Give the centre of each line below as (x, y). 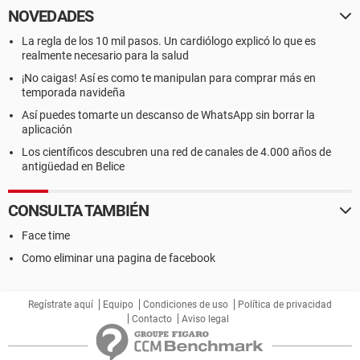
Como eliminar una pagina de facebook (119, 258)
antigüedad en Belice (73, 166)
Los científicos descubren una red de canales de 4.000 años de (176, 152)
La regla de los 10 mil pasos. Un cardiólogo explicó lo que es (169, 41)
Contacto (152, 319)
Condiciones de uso (186, 305)
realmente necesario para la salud (105, 55)
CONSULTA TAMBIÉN (78, 211)
